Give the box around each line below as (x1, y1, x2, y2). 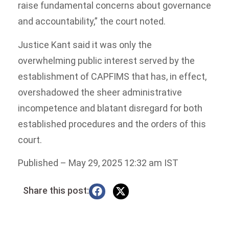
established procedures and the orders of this (18, 118, 206, 129)
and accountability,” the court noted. (18, 16, 166, 27)
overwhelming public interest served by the (18, 55, 195, 66)
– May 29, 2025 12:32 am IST (60, 157, 178, 169)
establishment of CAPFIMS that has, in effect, (18, 71, 207, 82)
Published (18, 157, 60, 169)
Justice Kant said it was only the (18, 39, 152, 50)
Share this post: (23, 185, 89, 196)
